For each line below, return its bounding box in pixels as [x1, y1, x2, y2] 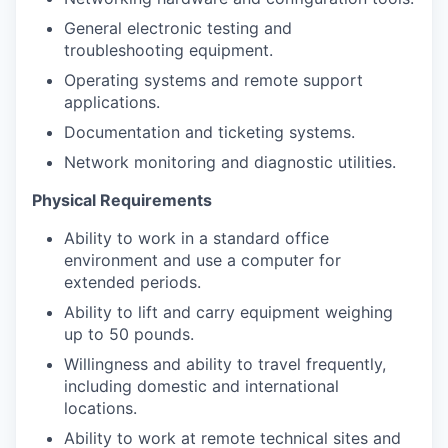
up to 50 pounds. [64, 324, 194, 344]
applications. [64, 92, 160, 112]
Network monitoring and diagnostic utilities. [64, 152, 396, 172]
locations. [64, 398, 137, 418]
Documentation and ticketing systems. [64, 122, 355, 142]
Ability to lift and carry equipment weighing [64, 302, 393, 322]
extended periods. [64, 272, 201, 292]
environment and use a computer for [64, 250, 341, 270]
